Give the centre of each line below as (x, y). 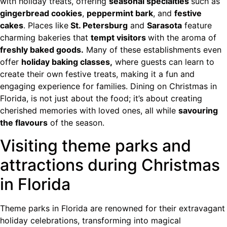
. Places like (46, 26)
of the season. (76, 123)
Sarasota (164, 26)
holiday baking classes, (67, 62)
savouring (198, 111)
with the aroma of (182, 38)
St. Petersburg (98, 26)
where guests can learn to (163, 62)
